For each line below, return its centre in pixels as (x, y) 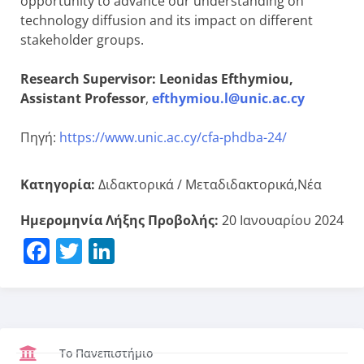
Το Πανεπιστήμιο (106, 353)
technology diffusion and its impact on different (167, 20)
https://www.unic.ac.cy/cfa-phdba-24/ (173, 137)
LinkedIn (167, 250)
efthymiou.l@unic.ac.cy (228, 98)
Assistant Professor (83, 98)
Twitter (124, 250)
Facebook (108, 250)
